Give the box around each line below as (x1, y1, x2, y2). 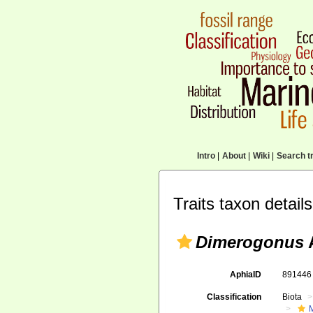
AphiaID (230, 270, 262, 279)
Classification (207, 292, 262, 302)
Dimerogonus (196, 233, 304, 252)
